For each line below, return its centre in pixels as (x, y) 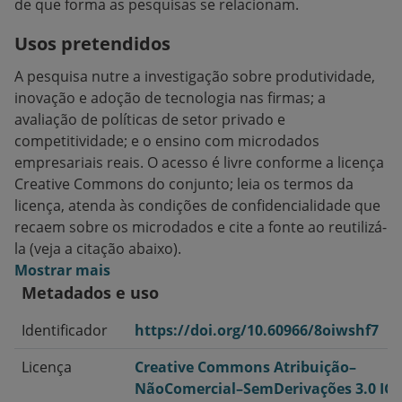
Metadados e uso (90, 293)
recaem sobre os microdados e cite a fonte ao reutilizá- (201, 227)
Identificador (65, 330)
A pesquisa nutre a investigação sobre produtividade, (195, 76)
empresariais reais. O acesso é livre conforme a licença (199, 162)
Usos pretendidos (92, 44)
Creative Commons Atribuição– (245, 367)
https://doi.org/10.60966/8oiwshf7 (257, 330)
